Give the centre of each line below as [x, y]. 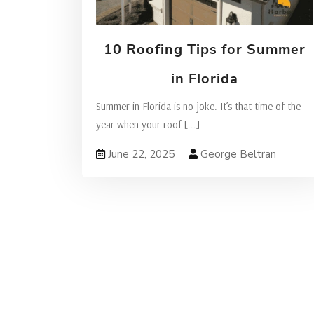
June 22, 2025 [140, 155]
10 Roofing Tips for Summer [205, 50]
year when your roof [140, 125]
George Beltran [237, 155]
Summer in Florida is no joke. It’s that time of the [198, 107]
